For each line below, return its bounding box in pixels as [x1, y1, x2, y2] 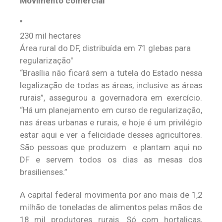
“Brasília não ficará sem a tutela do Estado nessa [20, 68, 202, 78]
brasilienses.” [20, 167, 67, 177]
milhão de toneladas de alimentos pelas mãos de [20, 202, 202, 212]
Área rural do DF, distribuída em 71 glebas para [20, 43, 191, 53]
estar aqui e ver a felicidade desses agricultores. [20, 130, 202, 140]
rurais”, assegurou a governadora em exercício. [20, 93, 202, 103]
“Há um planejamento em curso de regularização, [20, 105, 202, 115]
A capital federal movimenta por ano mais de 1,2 [20, 190, 202, 200]
